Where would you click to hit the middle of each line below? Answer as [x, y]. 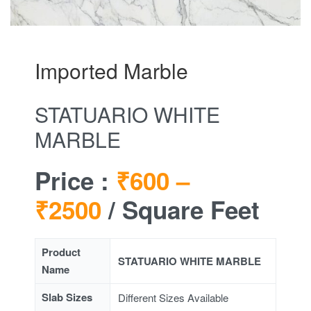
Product [61, 252]
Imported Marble [111, 70]
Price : [75, 180]
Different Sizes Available [174, 298]
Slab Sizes [67, 297]
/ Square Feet [180, 209]
